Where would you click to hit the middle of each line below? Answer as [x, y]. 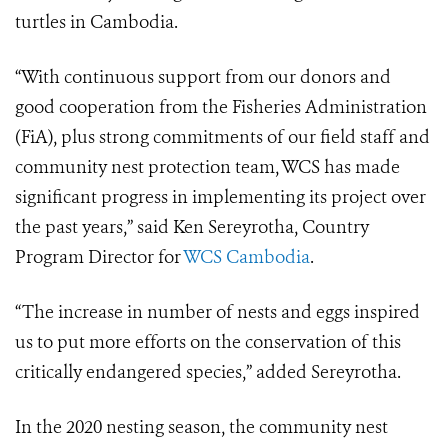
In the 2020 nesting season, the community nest [201, 427]
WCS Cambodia [246, 257]
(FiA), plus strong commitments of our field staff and [222, 137]
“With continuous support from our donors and [203, 77]
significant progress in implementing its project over [220, 197]
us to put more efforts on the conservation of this [208, 342]
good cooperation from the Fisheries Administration [221, 107]
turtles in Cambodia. [96, 22]
